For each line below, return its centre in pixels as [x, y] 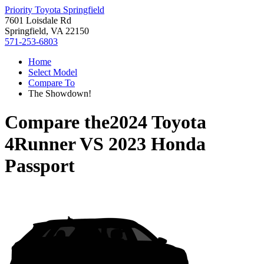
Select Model [53, 72]
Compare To [52, 83]
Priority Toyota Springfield [55, 10]
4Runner [40, 144]
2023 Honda [157, 144]
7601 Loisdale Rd [38, 20]
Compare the [57, 122]
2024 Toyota [158, 122]
